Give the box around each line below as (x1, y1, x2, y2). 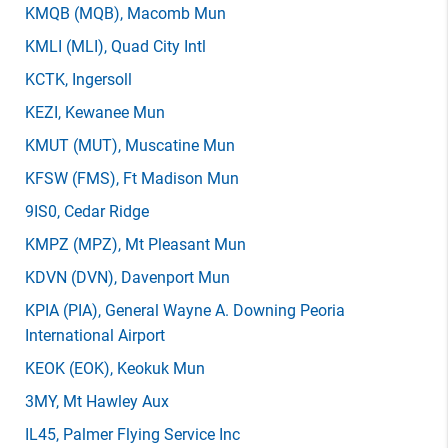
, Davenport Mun (114, 268, 230, 287)
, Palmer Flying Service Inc (56, 425, 240, 444)
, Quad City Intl (104, 37, 206, 56)
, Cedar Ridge (57, 202, 149, 221)
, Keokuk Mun (110, 359, 205, 378)
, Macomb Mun (120, 4, 226, 23)
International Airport (25, 326, 165, 345)
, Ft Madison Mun (116, 169, 239, 188)
